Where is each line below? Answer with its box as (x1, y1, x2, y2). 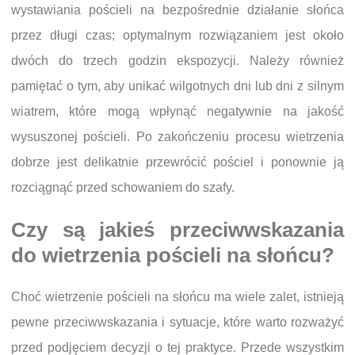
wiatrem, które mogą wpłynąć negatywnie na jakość (11, 105, 344, 119)
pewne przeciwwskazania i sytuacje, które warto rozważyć (11, 315, 344, 330)
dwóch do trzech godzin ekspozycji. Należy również (11, 54, 344, 68)
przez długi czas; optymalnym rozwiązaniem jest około (11, 29, 344, 43)
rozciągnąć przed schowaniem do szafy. (11, 181, 235, 195)
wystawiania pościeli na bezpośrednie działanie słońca (11, 3, 344, 17)
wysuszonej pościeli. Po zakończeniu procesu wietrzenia (11, 130, 344, 144)
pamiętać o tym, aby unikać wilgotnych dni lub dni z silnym (11, 79, 344, 94)
